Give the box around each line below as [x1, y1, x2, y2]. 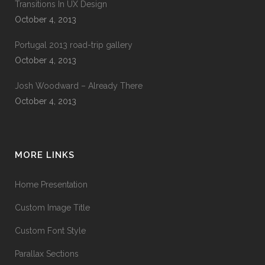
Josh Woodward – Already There [15, 81, 143, 91]
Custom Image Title [15, 203, 90, 213]
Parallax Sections [15, 249, 79, 259]
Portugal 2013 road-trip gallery [15, 40, 132, 50]
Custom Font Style [15, 226, 86, 236]
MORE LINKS [15, 150, 75, 161]
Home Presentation [15, 180, 88, 190]
